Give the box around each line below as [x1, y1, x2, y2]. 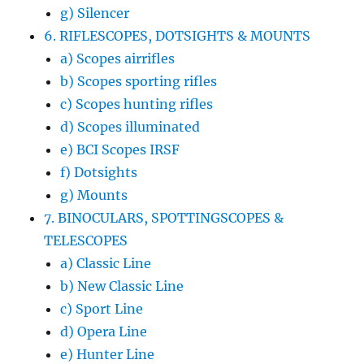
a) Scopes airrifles [60, 50, 175, 67]
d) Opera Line [60, 323, 148, 340]
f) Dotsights [60, 163, 138, 180]
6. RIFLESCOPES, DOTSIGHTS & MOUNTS [44, 27, 311, 44]
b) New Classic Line [60, 277, 184, 294]
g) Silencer [60, 4, 130, 21]
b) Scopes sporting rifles [60, 72, 218, 89]
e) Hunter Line [60, 345, 155, 362]
